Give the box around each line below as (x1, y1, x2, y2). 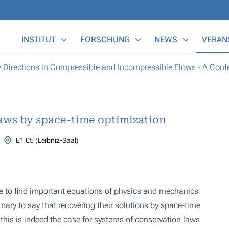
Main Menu (15, 28, 56, 38)
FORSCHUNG (80, 35, 130, 44)
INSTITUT (21, 35, 56, 44)
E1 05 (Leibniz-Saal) (15, 136, 79, 144)
